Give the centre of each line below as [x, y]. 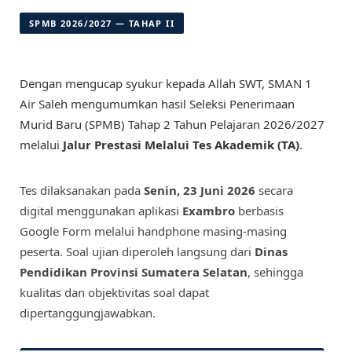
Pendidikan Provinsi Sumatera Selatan [134, 272]
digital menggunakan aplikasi [101, 211]
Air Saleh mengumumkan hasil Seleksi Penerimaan [157, 104]
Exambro [209, 211]
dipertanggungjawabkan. [88, 313]
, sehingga [275, 272]
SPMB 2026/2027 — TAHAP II [102, 24]
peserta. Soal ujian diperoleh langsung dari [137, 252]
